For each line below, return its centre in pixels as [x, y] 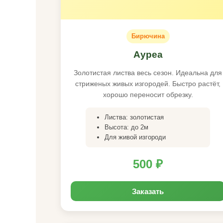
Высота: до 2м [126, 127]
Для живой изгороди [135, 137]
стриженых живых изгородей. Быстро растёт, [148, 84]
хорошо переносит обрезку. [148, 95]
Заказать [148, 191]
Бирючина [148, 36]
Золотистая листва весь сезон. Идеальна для [148, 73]
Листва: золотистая [134, 117]
